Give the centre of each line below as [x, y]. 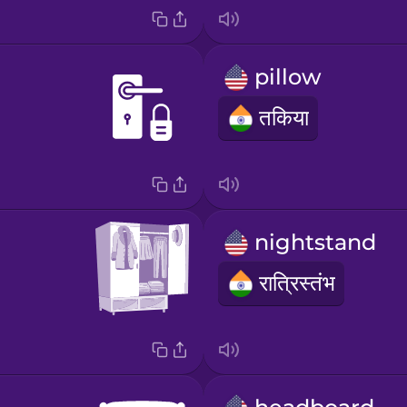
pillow [288, 77]
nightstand [315, 243]
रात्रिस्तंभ [297, 283]
